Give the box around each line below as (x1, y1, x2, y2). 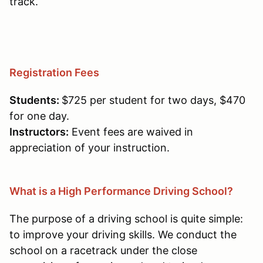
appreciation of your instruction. (9, 141, 170, 154)
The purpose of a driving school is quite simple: (9, 212, 243, 225)
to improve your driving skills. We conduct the (9, 228, 237, 241)
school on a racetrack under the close (9, 244, 197, 257)
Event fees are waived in (69, 125, 193, 138)
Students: (9, 93, 62, 106)
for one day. (9, 109, 69, 122)
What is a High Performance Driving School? (9, 184, 233, 197)
